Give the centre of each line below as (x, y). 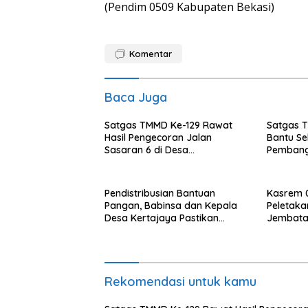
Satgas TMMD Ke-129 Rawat (169, 125)
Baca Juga (136, 98)
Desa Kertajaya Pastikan (162, 218)
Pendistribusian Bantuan (160, 194)
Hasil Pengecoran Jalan (158, 138)
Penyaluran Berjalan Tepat (165, 231)
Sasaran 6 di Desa (146, 150)
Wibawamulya (137, 163)
